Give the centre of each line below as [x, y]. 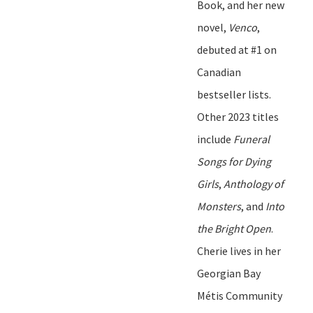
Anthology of [254, 183]
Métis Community [240, 295]
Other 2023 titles [238, 116]
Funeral [252, 139]
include [215, 139]
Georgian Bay [229, 273]
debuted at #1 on [237, 49]
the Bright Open [234, 228]
